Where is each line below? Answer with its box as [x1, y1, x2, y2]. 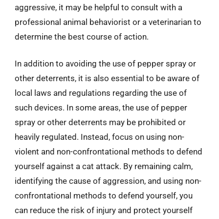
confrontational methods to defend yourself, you [15, 191, 193, 200]
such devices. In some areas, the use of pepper [15, 103, 187, 112]
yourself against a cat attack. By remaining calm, [15, 161, 193, 171]
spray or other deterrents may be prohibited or [15, 117, 186, 127]
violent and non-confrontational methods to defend [15, 147, 202, 156]
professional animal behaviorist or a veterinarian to [15, 17, 201, 27]
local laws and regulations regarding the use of [15, 88, 187, 98]
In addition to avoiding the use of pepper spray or [15, 59, 196, 68]
